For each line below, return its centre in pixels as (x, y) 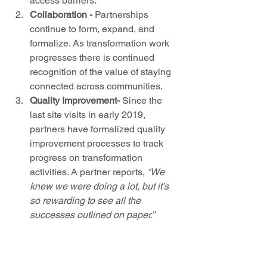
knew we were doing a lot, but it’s (100, 187)
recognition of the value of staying (102, 72)
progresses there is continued (93, 58)
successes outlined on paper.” (92, 215)
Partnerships (122, 15)
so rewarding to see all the (86, 201)
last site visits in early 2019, (89, 115)
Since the (142, 101)
